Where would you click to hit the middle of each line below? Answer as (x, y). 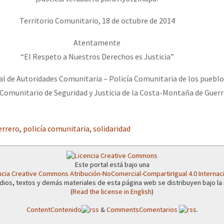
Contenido (66, 209)
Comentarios (159, 209)
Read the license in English (112, 191)
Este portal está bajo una (112, 164)
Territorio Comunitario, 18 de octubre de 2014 (97, 20)
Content (38, 209)
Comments (122, 209)
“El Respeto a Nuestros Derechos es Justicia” (97, 56)
